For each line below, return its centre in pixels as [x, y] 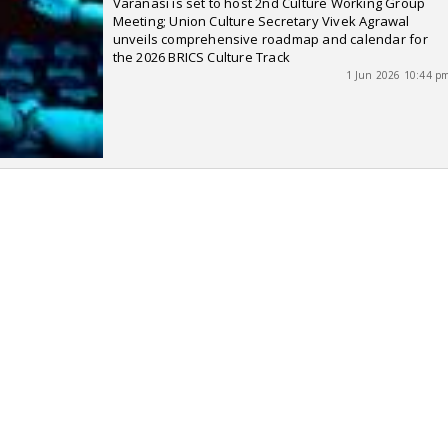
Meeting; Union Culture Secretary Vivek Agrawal [261, 21]
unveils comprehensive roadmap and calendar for [270, 39]
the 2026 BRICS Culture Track [201, 57]
